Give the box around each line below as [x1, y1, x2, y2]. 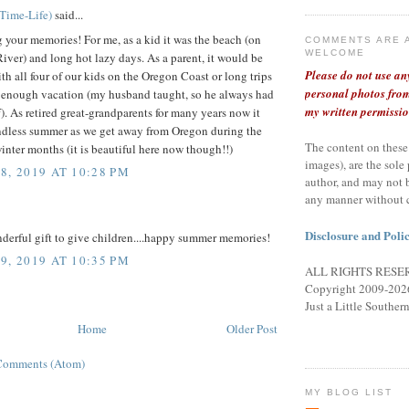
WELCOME [305, 47, 366, 58]
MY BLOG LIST [305, 387, 393, 398]
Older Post [226, 320, 278, 338]
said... [52, 6, 83, 24]
